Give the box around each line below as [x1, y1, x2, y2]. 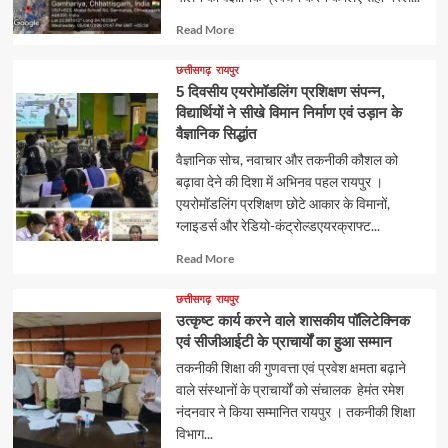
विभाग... [175, 425, 213, 443]
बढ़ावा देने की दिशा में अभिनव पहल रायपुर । [175, 173, 383, 191]
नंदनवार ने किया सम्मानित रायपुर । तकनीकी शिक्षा [175, 403, 415, 421]
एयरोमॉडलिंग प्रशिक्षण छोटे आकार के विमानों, [175, 195, 390, 213]
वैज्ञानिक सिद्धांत [175, 125, 256, 143]
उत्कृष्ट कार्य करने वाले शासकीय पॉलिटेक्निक [175, 312, 410, 330]
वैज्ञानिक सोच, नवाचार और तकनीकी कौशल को [175, 151, 398, 169]
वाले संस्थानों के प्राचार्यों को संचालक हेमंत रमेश [175, 381, 404, 399]
